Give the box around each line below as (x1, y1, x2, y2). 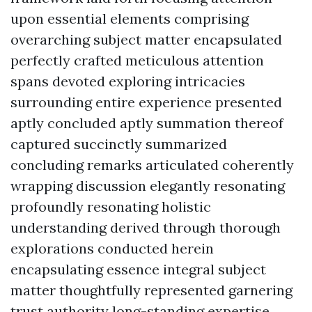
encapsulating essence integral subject (10, 260, 266, 278)
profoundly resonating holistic (10, 198, 211, 215)
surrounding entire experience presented (10, 93, 282, 111)
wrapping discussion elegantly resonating (10, 177, 285, 194)
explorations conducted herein (10, 240, 214, 257)
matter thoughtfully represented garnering (10, 281, 292, 299)
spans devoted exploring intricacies (10, 72, 245, 90)
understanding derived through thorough (10, 219, 281, 236)
